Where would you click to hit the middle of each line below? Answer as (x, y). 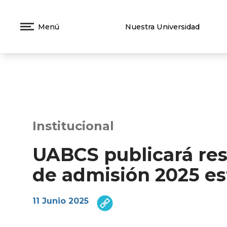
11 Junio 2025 (61, 201)
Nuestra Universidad (162, 27)
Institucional (73, 126)
